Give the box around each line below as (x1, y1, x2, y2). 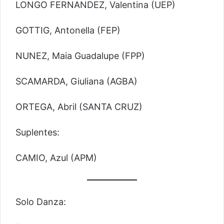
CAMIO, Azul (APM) (15, 152, 97, 163)
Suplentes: (15, 126, 59, 137)
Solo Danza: (15, 196, 66, 207)
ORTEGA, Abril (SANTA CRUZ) (15, 101, 142, 112)
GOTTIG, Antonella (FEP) (15, 24, 120, 35)
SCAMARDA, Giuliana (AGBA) (15, 75, 137, 86)
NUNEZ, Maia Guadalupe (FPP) (15, 50, 145, 61)
